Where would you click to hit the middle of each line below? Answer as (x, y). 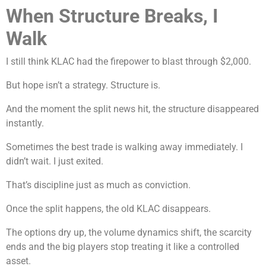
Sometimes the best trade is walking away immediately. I (124, 147)
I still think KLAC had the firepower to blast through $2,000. (129, 62)
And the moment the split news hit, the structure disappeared (132, 109)
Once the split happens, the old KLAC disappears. (108, 209)
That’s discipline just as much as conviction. (98, 185)
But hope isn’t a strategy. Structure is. (83, 85)
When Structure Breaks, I (112, 16)
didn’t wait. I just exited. (55, 161)
